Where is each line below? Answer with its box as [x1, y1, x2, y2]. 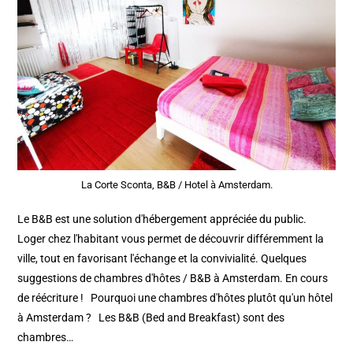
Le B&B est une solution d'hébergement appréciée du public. [17, 212, 307, 225]
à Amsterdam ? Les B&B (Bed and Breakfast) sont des [17, 310, 285, 324]
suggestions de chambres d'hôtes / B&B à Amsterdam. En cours [17, 271, 329, 284]
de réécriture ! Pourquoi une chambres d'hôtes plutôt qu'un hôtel [17, 291, 333, 304]
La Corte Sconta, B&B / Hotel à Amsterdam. [80, 178, 273, 191]
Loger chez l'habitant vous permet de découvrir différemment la [17, 232, 325, 245]
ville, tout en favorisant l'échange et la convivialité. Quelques [17, 251, 307, 265]
